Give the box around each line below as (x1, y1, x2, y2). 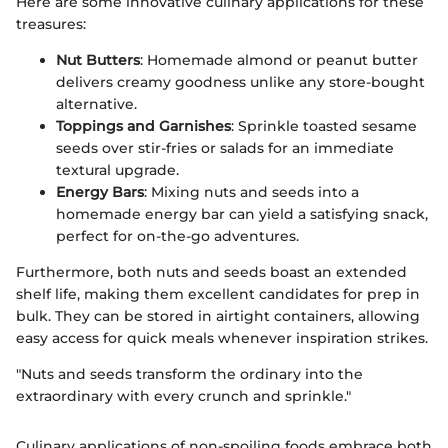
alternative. (56, 95, 137, 114)
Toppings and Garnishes (56, 117, 231, 136)
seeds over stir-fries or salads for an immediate (56, 139, 394, 158)
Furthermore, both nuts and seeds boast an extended (16, 263, 407, 282)
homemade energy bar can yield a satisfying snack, (56, 205, 428, 224)
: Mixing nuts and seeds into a (144, 183, 359, 202)
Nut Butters (56, 51, 140, 70)
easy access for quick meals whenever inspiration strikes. (16, 329, 428, 348)
